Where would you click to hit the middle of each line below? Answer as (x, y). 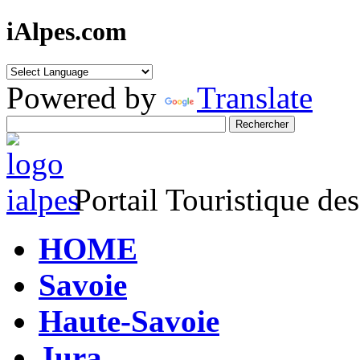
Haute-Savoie (129, 321)
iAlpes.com (67, 32)
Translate (255, 97)
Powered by (86, 97)
